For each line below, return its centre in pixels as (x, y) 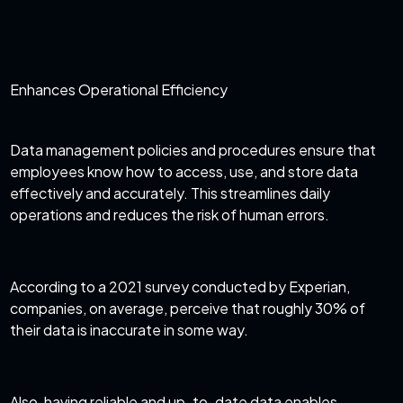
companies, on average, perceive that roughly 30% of (188, 308)
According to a (60, 286)
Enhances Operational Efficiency (119, 89)
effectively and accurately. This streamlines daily (170, 193)
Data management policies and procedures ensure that (193, 149)
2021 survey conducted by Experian (228, 286)
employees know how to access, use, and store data (184, 171)
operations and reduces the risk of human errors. (171, 214)
